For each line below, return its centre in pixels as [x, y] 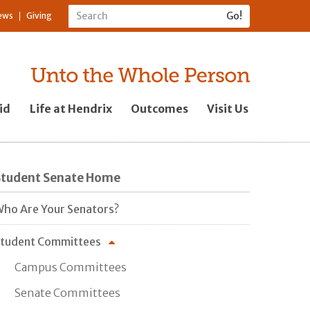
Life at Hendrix [71, 108]
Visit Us [228, 108]
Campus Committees [71, 267]
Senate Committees [67, 292]
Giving [39, 16]
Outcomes [159, 108]
